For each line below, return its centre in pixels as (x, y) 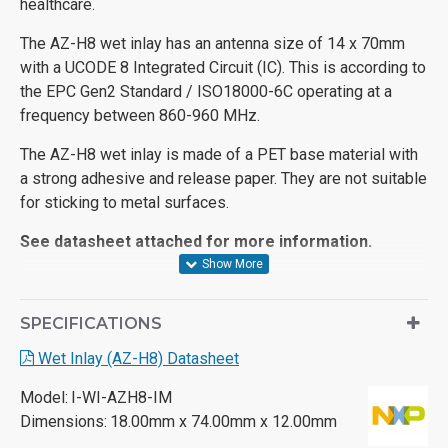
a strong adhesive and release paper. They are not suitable (223, 178)
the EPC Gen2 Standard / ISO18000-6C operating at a (206, 91)
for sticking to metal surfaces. (124, 202)
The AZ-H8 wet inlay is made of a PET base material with (219, 154)
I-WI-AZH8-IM (121, 397)
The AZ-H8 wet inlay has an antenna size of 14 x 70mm (212, 43)
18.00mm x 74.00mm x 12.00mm (223, 421)
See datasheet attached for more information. (196, 241)
